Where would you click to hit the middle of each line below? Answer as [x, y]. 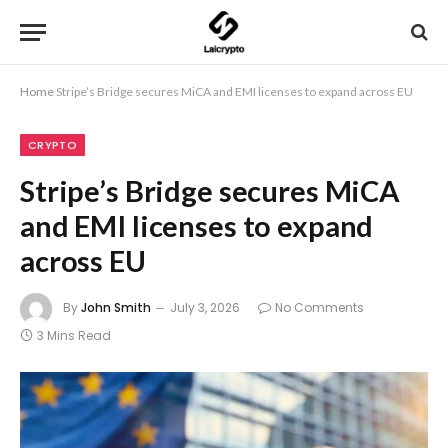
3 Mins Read [74, 335]
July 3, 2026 [205, 308]
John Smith [116, 308]
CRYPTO [52, 145]
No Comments [319, 308]
